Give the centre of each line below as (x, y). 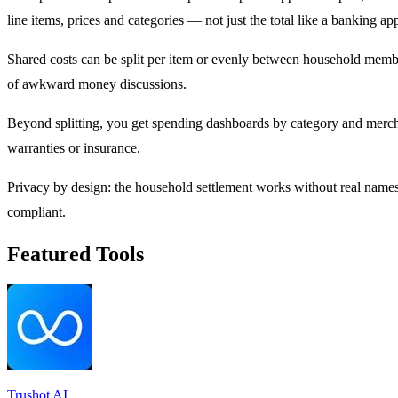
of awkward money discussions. (97, 84)
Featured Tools (76, 255)
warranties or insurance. (74, 148)
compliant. (36, 212)
